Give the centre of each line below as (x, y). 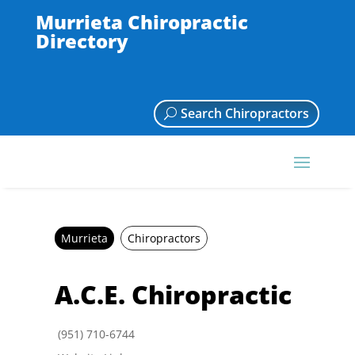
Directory (82, 41)
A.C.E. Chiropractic (173, 294)
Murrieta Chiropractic (141, 22)
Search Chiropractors (245, 113)
